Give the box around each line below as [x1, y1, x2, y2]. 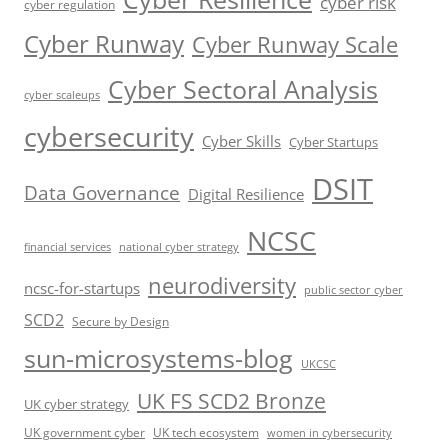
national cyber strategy [119, 240, 239, 255]
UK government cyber [24, 424, 145, 441]
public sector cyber [304, 282, 403, 298]
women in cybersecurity [267, 426, 392, 441]
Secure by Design [72, 313, 169, 331]
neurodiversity [148, 270, 296, 302]
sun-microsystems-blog [24, 341, 293, 376]
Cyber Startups [289, 133, 378, 152]
